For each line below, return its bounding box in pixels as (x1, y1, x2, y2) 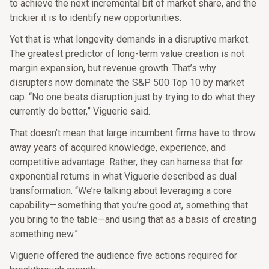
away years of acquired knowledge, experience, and (10, 142, 226, 153)
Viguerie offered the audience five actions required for (10, 250, 237, 261)
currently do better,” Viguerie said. (10, 106, 150, 117)
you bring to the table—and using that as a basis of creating (10, 214, 256, 225)
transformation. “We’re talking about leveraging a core (10, 185, 232, 196)
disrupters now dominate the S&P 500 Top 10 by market (10, 77, 244, 88)
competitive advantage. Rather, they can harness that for (10, 156, 243, 168)
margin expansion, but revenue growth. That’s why (10, 62, 216, 74)
